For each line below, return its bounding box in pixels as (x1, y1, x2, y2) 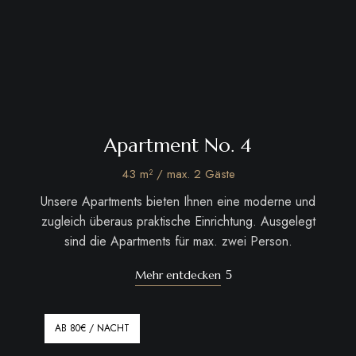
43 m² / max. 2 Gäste (121, 164, 235, 183)
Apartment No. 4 (104, 133, 252, 157)
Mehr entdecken (135, 267, 221, 282)
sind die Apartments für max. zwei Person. (64, 231, 292, 250)
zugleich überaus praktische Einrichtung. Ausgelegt (41, 211, 315, 230)
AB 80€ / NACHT (54, 320, 130, 335)
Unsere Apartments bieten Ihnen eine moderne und (41, 192, 315, 211)
